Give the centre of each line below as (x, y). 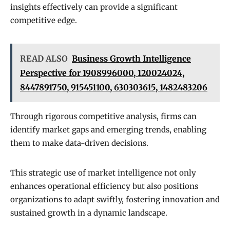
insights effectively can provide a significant (94, 7)
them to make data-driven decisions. (79, 143)
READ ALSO (44, 59)
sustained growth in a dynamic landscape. (89, 213)
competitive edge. (44, 21)
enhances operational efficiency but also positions (104, 186)
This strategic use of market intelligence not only (103, 173)
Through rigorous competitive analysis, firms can (103, 117)
